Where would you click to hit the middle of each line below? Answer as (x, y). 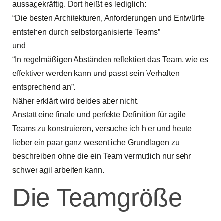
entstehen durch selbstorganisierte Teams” (86, 32)
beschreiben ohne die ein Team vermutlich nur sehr (102, 156)
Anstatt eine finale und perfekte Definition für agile (99, 114)
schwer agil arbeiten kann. (58, 170)
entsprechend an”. (44, 87)
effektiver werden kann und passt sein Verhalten (96, 73)
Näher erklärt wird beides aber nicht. (75, 101)
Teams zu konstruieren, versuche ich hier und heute (102, 128)
